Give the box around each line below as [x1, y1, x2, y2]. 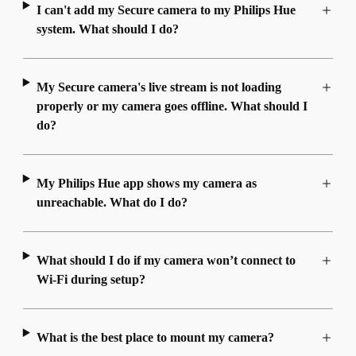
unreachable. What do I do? [36, 195, 188, 210]
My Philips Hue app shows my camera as [36, 176, 257, 191]
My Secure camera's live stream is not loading [36, 80, 281, 95]
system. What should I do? [36, 22, 179, 37]
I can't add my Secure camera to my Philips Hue [36, 3, 296, 17]
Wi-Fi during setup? [36, 273, 145, 287]
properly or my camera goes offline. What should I [36, 99, 308, 114]
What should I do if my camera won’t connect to [36, 253, 296, 268]
